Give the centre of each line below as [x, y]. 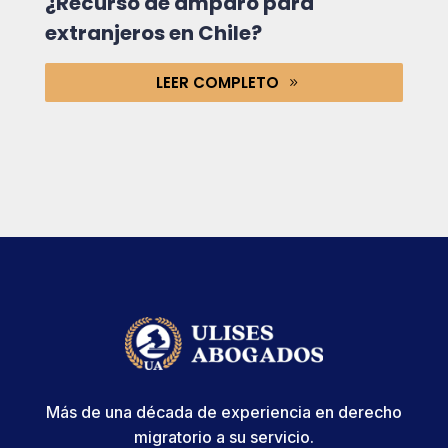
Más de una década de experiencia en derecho [223, 411]
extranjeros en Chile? [153, 33]
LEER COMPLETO [218, 83]
